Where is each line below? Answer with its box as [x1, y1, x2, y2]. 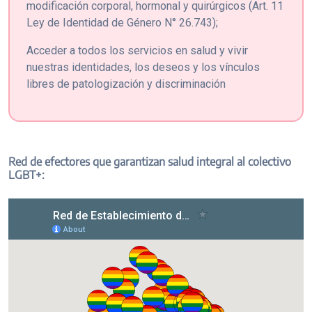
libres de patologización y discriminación [26, 77, 226, 91]
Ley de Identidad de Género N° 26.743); [26, 16, 218, 29]
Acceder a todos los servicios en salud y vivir [26, 44, 248, 57]
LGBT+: [8, 168, 45, 182]
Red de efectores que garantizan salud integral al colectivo [8, 155, 291, 169]
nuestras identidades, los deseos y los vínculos [26, 61, 260, 74]
